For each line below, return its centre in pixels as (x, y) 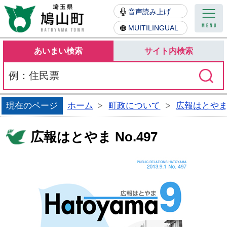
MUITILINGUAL (154, 28)
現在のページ (32, 105)
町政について (135, 105)
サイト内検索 (169, 50)
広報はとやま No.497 (94, 137)
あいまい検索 (58, 50)
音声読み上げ (150, 12)
